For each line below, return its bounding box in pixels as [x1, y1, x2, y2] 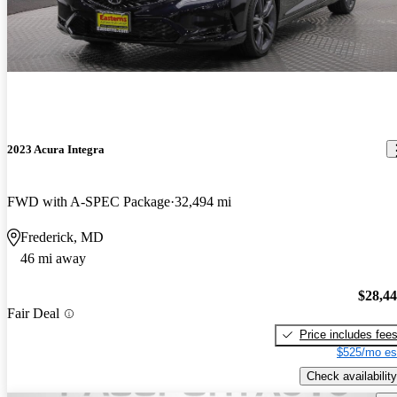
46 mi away [20, 251, 86, 267]
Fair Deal [7, 306, 59, 322]
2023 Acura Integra [7, 142, 105, 156]
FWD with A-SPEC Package [7, 194, 170, 210]
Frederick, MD [20, 230, 104, 245]
